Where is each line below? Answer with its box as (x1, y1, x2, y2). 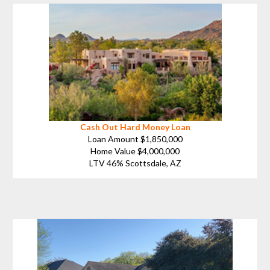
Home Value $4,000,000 (90, 145, 180, 156)
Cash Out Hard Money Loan (80, 121, 190, 132)
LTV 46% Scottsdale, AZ (89, 157, 181, 168)
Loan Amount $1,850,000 (87, 133, 183, 144)
